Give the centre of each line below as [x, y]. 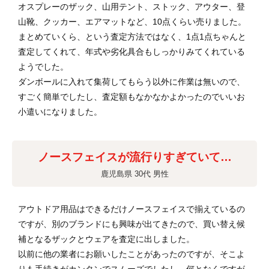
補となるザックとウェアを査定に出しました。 [106, 239]
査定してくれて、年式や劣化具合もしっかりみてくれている [131, 52]
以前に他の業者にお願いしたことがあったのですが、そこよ [131, 254]
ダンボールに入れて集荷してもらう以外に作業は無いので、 [131, 82]
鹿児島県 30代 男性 [134, 174]
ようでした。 [43, 67]
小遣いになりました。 [60, 112]
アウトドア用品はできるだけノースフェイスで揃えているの [131, 209]
